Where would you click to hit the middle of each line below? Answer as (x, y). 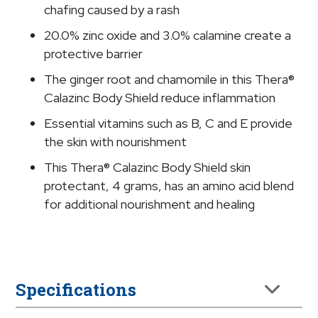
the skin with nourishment (116, 142)
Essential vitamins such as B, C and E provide (169, 124)
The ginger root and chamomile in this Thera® (170, 79)
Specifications (76, 290)
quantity (40, 61)
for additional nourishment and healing (150, 204)
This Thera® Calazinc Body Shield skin (148, 168)
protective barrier (94, 54)
